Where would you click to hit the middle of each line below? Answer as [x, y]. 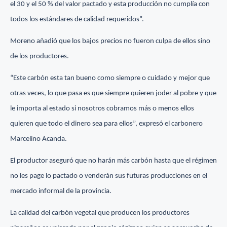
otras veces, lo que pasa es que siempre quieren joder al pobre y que [113, 94]
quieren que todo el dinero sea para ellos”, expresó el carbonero [106, 124]
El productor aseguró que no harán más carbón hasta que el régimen [113, 161]
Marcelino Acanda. [39, 139]
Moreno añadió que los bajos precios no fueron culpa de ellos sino [110, 42]
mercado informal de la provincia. [61, 192]
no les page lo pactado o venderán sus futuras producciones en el [109, 176]
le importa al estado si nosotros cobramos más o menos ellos [102, 109]
